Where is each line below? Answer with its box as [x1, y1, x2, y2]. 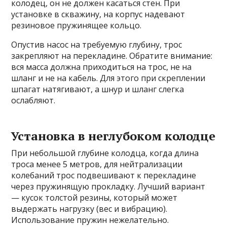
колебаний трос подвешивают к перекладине [11, 170, 197, 181]
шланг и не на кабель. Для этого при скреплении [11, 72, 206, 84]
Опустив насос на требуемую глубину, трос [11, 39, 182, 51]
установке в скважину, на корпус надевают [11, 9, 185, 20]
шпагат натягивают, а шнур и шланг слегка [11, 84, 184, 95]
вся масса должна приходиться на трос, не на [11, 61, 192, 73]
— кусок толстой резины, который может [11, 192, 178, 204]
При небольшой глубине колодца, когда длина [11, 147, 199, 159]
